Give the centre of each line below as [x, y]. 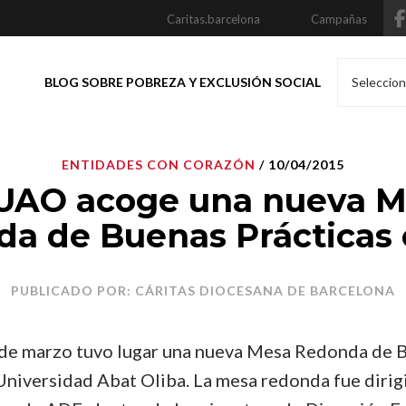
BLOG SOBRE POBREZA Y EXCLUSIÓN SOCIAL [183, 82]
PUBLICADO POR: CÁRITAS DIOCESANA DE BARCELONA [203, 290]
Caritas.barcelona [213, 19]
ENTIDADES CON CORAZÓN [159, 164]
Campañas [339, 19]
